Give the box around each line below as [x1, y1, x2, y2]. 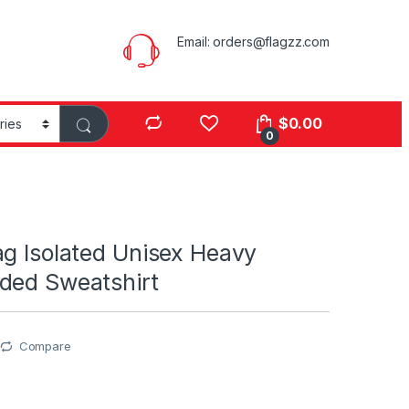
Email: [177, 33, 214, 49]
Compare [18, 339, 71, 354]
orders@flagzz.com [213, 33, 330, 49]
